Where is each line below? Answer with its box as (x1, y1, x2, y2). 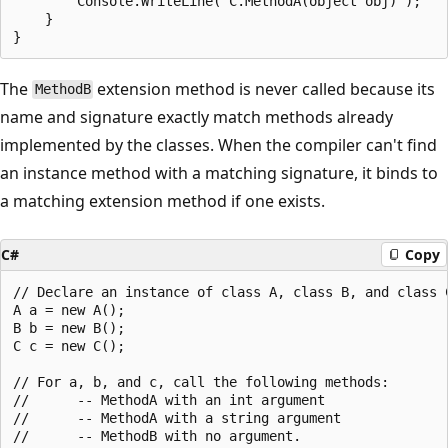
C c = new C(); (13, 337, 125, 354)
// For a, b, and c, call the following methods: (13, 373, 389, 390)
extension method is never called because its (93, 77, 436, 100)
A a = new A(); (13, 301, 125, 318)
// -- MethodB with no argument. (13, 427, 301, 444)
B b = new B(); (13, 319, 125, 336)
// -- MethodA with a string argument (13, 409, 341, 426)
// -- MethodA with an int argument (13, 391, 325, 408)
